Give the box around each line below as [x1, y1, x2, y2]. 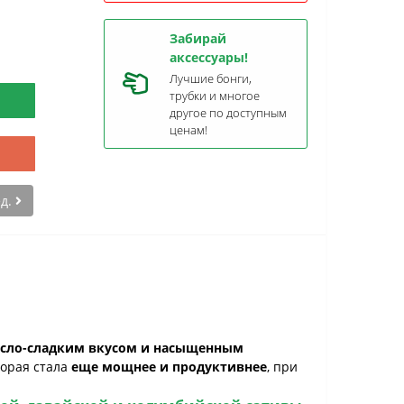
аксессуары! [170, 49, 248, 66]
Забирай [170, 30, 226, 47]
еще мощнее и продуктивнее [71, 358, 267, 375]
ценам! [170, 122, 207, 138]
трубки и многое [170, 87, 260, 104]
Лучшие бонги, [170, 70, 252, 87]
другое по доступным [170, 105, 287, 121]
